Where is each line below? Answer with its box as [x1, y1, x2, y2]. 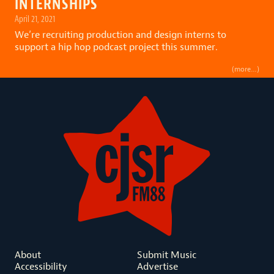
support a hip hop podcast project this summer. [15, 40, 218, 53]
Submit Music [137, 248, 196, 261]
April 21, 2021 [15, 13, 55, 24]
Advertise [137, 259, 178, 273]
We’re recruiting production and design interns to [15, 28, 226, 41]
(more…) [232, 63, 259, 74]
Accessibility [15, 259, 67, 273]
